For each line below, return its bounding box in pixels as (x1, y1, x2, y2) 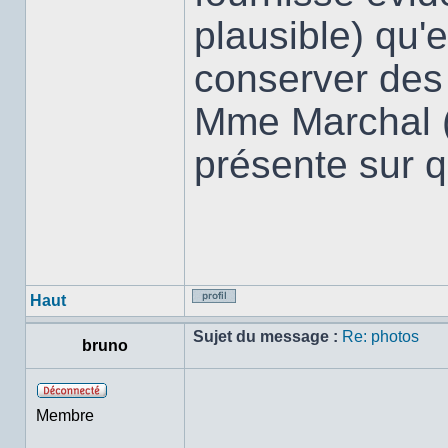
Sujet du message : (193, 328, 338, 345)
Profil (264, 309, 301, 326)
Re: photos (342, 328, 419, 345)
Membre (36, 407, 94, 424)
